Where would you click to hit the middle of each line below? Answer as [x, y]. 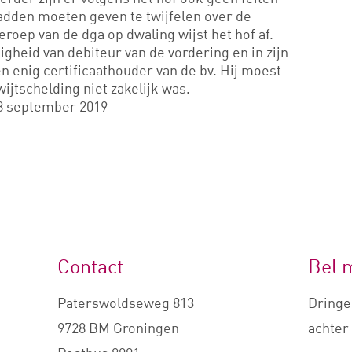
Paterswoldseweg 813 [125, 302]
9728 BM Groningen [118, 328]
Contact [90, 266]
